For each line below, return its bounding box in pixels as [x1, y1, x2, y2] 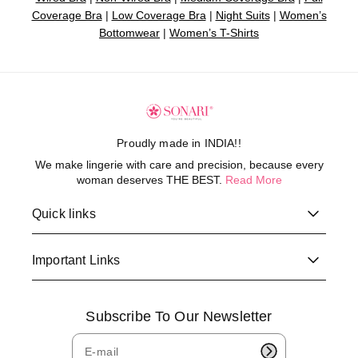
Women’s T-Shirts [169, 26, 259, 40]
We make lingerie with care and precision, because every [34, 158, 324, 171]
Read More [225, 173, 282, 186]
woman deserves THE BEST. [76, 173, 225, 186]
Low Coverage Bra [111, 9, 206, 22]
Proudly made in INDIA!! [117, 137, 241, 149]
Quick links [32, 207, 96, 221]
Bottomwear [99, 26, 160, 40]
